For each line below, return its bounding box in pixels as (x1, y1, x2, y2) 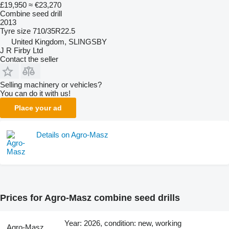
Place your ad (14, 104, 62, 112)
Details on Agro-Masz (36, 130, 108, 139)
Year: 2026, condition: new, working (64, 218, 182, 227)
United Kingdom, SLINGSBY (11, 37, 107, 46)
